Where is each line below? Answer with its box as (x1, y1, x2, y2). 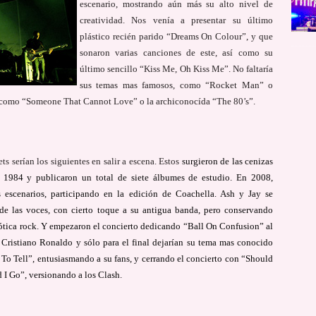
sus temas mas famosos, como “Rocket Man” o (80, 79, 274, 90)
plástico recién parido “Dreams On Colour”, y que (80, 30, 274, 42)
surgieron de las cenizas (179, 155, 274, 166)
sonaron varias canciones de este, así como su (80, 47, 274, 58)
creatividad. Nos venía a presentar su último (80, 14, 274, 25)
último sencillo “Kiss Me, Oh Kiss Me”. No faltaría (80, 63, 274, 74)
